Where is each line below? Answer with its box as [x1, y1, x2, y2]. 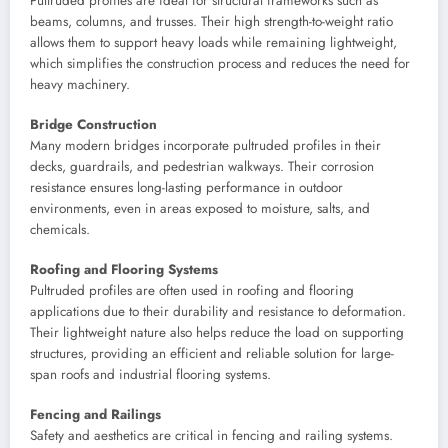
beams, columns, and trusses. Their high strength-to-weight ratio [30, 11, 393, 31]
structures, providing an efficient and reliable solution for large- [30, 344, 394, 364]
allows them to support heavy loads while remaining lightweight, [30, 32, 397, 52]
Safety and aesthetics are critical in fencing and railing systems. [30, 426, 393, 446]
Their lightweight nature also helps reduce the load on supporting [30, 323, 404, 343]
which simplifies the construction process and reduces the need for [30, 53, 410, 73]
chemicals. [30, 219, 90, 239]
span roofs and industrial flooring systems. [30, 365, 271, 385]
